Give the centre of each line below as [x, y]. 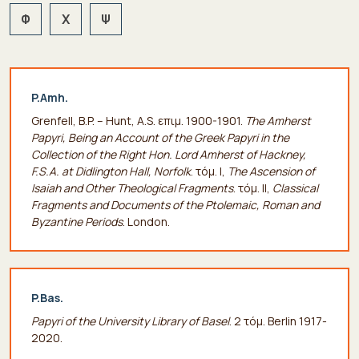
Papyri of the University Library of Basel [130, 321]
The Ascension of [271, 171]
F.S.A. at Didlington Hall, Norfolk [111, 171]
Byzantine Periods [77, 221]
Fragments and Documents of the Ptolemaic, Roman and [175, 204]
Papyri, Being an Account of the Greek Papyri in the [160, 137]
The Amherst [278, 120]
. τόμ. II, [253, 188]
